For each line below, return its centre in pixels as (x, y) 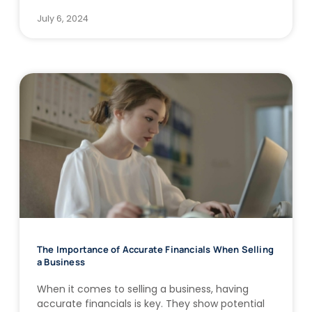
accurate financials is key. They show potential (151, 303)
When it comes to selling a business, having (143, 289)
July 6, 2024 (63, 18)
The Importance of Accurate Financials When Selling (156, 249)
